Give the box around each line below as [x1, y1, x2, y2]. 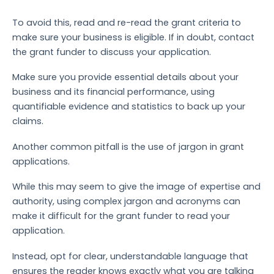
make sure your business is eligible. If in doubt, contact [12, 31, 254, 43]
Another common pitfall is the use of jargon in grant [12, 140, 244, 153]
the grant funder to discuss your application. [12, 45, 211, 58]
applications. [12, 155, 70, 168]
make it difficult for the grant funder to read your [12, 210, 230, 223]
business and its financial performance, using [12, 86, 215, 98]
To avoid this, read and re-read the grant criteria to [12, 16, 241, 29]
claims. [12, 115, 43, 128]
